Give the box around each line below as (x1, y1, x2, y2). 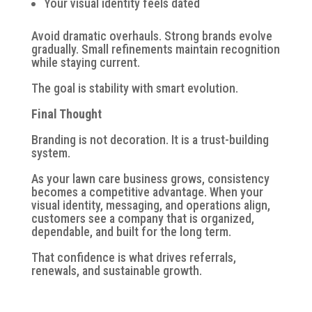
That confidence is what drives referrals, (31, 249, 236, 265)
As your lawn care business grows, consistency (31, 171, 270, 186)
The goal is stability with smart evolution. (31, 80, 238, 95)
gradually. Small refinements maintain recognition (31, 41, 280, 56)
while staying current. (31, 54, 140, 70)
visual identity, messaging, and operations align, (31, 197, 270, 212)
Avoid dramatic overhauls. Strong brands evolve (31, 28, 272, 43)
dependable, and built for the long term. (31, 224, 231, 239)
